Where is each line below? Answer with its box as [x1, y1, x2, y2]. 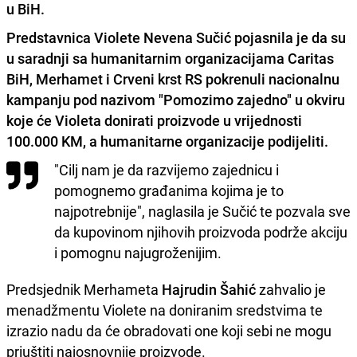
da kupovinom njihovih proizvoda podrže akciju [54, 222, 347, 241]
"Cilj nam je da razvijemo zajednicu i [54, 159, 279, 179]
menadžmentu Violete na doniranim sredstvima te [6, 300, 323, 320]
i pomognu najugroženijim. [54, 242, 222, 262]
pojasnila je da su [231, 27, 346, 47]
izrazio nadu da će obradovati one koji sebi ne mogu [6, 320, 335, 340]
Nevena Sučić [143, 27, 231, 47]
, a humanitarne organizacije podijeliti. [83, 131, 328, 151]
